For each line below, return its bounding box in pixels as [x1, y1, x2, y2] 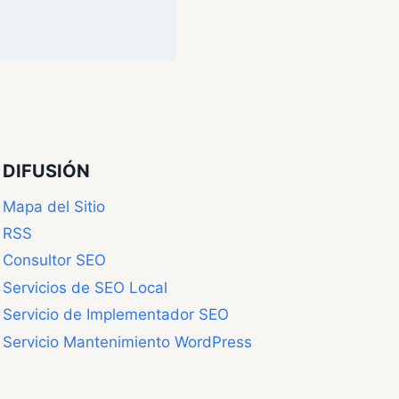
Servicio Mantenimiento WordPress [3, 332, 252, 351]
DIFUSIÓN [3, 159, 90, 182]
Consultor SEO [3, 251, 106, 270]
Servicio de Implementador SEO [3, 305, 229, 324]
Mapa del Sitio [3, 197, 105, 216]
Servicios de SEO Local [3, 278, 167, 297]
